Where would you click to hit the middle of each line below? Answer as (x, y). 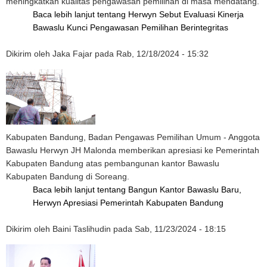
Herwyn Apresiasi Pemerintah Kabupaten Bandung (128, 203)
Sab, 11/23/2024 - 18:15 (180, 229)
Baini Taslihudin (82, 229)
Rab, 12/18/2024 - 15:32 (162, 54)
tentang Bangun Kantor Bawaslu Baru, (169, 190)
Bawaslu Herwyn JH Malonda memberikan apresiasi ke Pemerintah (133, 150)
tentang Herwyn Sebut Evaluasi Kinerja (170, 14)
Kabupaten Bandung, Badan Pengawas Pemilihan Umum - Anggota (133, 137)
